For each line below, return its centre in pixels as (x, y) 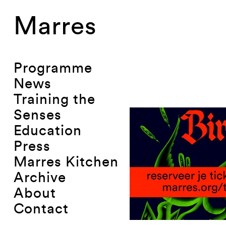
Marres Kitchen (66, 162)
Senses (37, 115)
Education (47, 130)
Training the (54, 99)
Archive (40, 177)
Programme (53, 68)
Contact (41, 209)
